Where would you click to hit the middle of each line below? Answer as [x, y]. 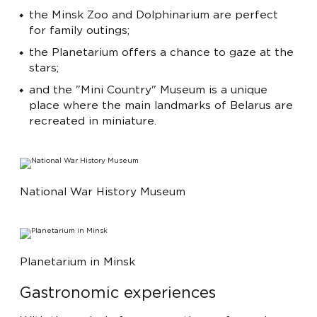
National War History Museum [103, 192]
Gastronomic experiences [118, 293]
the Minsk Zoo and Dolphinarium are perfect [154, 16]
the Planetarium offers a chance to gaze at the [162, 53]
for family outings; [81, 31]
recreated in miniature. [93, 121]
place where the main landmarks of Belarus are [161, 105]
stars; [46, 69]
